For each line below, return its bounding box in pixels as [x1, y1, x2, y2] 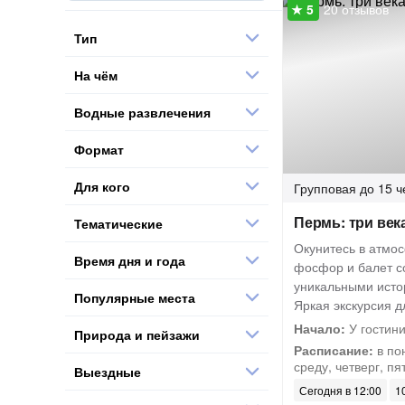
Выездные [74, 362, 141, 381]
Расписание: [294, 341, 373, 359]
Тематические [74, 213, 163, 232]
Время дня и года [74, 250, 185, 269]
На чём [74, 65, 118, 84]
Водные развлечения [74, 102, 211, 121]
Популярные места [74, 287, 195, 306]
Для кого [74, 176, 130, 195]
